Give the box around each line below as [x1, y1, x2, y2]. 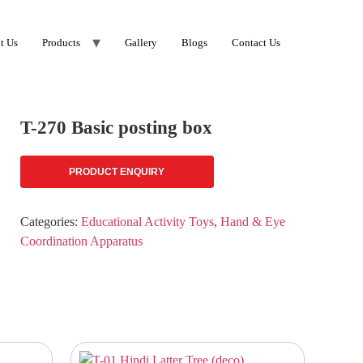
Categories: [19, 215, 81, 228]
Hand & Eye [220, 215, 285, 228]
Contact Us [231, 36, 280, 49]
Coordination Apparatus [19, 234, 143, 248]
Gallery [124, 36, 157, 49]
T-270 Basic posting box [19, 117, 212, 138]
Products [41, 36, 80, 49]
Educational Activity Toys [80, 215, 214, 228]
